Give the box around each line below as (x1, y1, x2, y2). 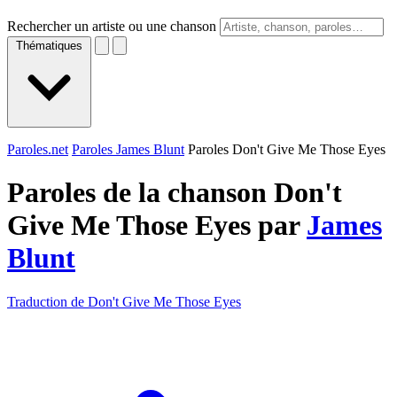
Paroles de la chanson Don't (7, 176, 342, 209)
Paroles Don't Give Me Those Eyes (188, 142, 385, 157)
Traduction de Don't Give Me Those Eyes (7, 293, 241, 309)
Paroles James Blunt (72, 142, 184, 157)
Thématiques (16, 39, 82, 52)
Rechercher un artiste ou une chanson (7, 19, 216, 34)
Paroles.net (7, 142, 68, 157)
